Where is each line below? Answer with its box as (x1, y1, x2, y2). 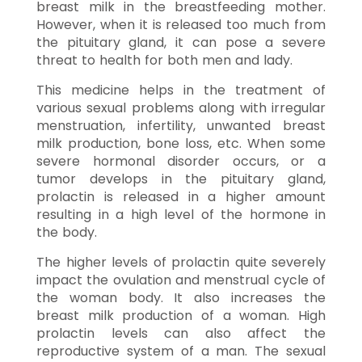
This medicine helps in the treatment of (36, 80, 326, 99)
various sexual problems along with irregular (36, 98, 326, 117)
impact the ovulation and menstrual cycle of (36, 270, 326, 289)
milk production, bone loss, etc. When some (36, 133, 326, 153)
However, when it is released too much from (36, 15, 326, 34)
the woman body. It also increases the (36, 288, 326, 307)
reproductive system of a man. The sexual (36, 341, 326, 360)
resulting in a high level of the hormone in (36, 204, 326, 224)
